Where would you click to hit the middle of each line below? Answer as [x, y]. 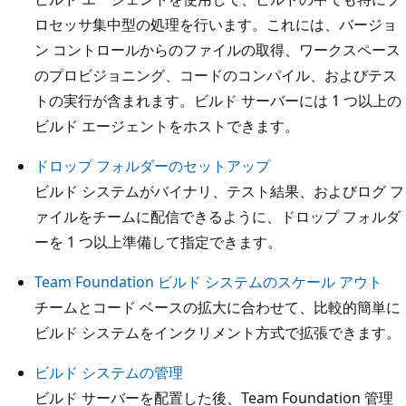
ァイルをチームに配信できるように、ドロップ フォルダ [217, 216]
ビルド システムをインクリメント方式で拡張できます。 [217, 332]
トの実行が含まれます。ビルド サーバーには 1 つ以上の [218, 100]
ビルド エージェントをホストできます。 [167, 126]
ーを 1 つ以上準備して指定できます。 [158, 242]
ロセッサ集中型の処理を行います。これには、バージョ [216, 24]
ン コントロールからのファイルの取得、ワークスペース [217, 49]
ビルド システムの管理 [109, 372]
